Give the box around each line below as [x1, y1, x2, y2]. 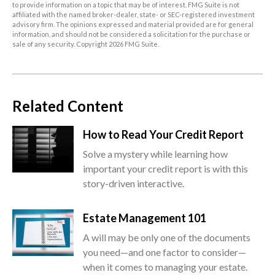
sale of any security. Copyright [12, 40, 109, 48]
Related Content [12, 97, 123, 115]
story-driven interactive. [83, 177, 184, 190]
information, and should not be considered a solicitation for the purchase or [12, 30, 250, 39]
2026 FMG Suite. [109, 40, 159, 48]
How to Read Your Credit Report [83, 128, 244, 142]
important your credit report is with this [83, 163, 248, 175]
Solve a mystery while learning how [83, 148, 228, 160]
